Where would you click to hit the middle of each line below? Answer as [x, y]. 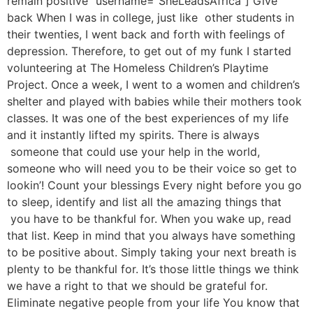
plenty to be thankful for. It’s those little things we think [153, 269]
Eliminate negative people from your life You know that [153, 303]
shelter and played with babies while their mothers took [154, 102]
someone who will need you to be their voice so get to [152, 169]
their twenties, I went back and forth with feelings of [146, 35]
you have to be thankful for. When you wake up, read [149, 219]
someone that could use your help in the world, [133, 152]
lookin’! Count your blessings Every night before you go [154, 185]
